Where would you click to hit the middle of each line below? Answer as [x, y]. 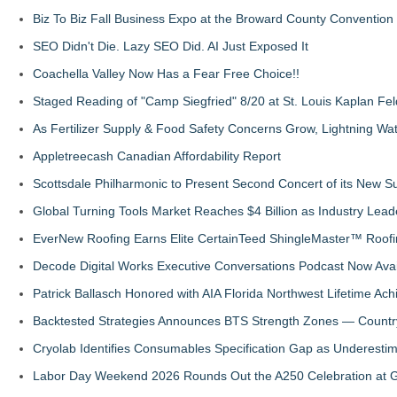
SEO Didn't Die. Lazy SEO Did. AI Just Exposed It [171, 46]
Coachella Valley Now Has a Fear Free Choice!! [166, 74]
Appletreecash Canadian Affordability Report [157, 156]
